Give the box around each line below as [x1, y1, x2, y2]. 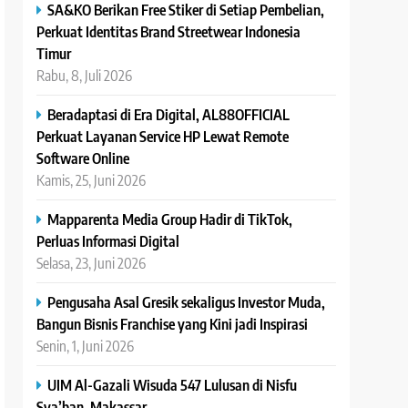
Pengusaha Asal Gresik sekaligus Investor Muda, [47, 292, 326, 311]
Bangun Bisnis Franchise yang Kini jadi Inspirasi [36, 314, 309, 333]
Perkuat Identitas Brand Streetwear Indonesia [36, 22, 301, 41]
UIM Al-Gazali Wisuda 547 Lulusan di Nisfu [47, 375, 298, 394]
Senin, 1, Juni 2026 [36, 336, 135, 355]
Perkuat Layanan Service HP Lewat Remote [36, 127, 290, 146]
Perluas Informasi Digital [36, 231, 180, 250]
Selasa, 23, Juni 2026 [36, 253, 147, 272]
